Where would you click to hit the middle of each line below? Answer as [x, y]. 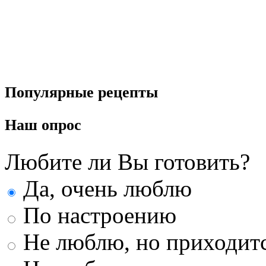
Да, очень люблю [104, 189]
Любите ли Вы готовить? [127, 162]
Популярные [51, 92]
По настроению [97, 216]
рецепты [128, 92]
